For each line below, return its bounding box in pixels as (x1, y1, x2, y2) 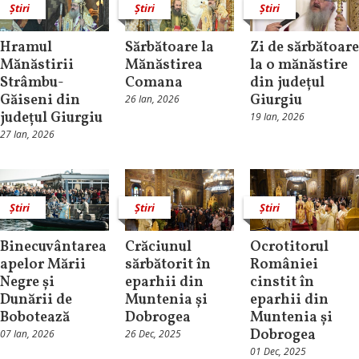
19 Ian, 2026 (249, 110, 305, 124)
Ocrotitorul (249, 236, 329, 257)
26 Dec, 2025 (124, 326, 181, 341)
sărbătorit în (124, 254, 211, 275)
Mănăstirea (124, 55, 203, 76)
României (249, 254, 318, 275)
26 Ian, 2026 (124, 92, 179, 107)
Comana (124, 73, 183, 94)
